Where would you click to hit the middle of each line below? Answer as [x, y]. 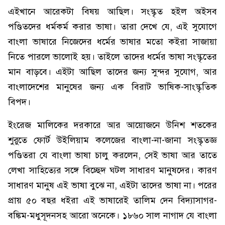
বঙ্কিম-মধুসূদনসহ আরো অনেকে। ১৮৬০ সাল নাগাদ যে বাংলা [113, 215]
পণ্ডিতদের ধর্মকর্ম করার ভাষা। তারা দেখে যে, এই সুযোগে [113, 27]
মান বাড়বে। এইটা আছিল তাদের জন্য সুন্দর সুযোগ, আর [113, 72]
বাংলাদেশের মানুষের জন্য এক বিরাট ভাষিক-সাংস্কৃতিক [113, 87]
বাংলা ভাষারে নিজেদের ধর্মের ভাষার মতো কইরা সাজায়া [113, 42]
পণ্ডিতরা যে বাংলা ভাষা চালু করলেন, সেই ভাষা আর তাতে [113, 155]
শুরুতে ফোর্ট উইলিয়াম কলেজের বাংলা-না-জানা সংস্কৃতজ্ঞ [113, 140]
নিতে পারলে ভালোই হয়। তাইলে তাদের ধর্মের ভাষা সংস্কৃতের [113, 57]
